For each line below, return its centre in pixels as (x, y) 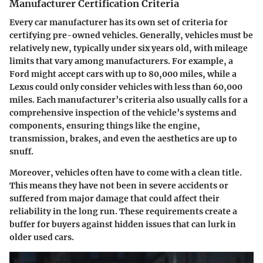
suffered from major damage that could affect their (114, 199)
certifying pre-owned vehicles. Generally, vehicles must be (131, 36)
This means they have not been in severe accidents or (119, 186)
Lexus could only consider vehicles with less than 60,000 (126, 87)
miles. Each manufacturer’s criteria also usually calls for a (129, 100)
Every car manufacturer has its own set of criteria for (119, 23)
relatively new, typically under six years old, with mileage (129, 48)
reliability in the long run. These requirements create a (123, 212)
